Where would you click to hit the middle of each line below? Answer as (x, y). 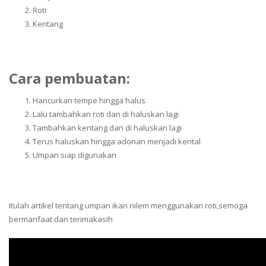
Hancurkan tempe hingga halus (89, 100)
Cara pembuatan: (69, 78)
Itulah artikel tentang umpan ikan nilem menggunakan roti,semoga (128, 205)
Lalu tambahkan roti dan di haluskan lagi (106, 114)
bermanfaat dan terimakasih (61, 219)
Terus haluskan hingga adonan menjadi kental (117, 141)
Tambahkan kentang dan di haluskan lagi (107, 127)
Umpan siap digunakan (75, 155)
